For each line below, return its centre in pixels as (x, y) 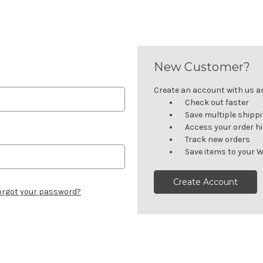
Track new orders (218, 139)
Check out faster (217, 102)
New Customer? (202, 67)
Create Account (206, 182)
